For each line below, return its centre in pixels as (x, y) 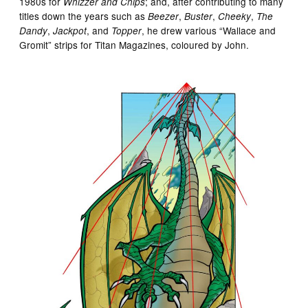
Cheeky (235, 16)
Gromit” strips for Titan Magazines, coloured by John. (134, 44)
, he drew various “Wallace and (209, 30)
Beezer (164, 16)
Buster (199, 16)
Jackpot (70, 30)
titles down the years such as (84, 15)
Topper (127, 30)
